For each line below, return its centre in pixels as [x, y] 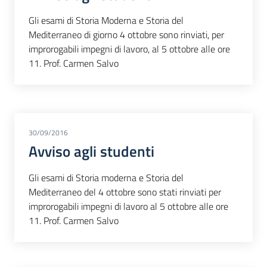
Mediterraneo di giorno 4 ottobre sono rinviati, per [126, 35]
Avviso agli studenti [91, 152]
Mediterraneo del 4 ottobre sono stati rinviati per [125, 192]
